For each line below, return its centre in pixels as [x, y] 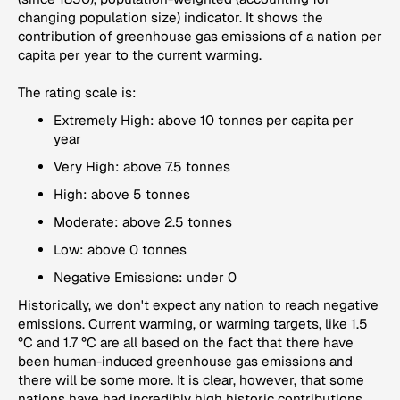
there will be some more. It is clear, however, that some [191, 380]
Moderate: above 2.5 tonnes [143, 222]
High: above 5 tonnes [122, 195]
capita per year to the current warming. [140, 55]
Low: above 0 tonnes [120, 250]
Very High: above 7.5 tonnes [142, 167]
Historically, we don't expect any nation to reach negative [198, 305]
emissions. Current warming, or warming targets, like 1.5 [193, 324]
